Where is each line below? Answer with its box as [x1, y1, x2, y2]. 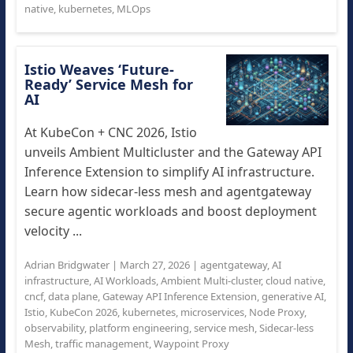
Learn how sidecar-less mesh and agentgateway [24, 183, 311, 200]
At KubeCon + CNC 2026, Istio [24, 124, 197, 141]
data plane [47, 289, 98, 303]
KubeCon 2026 [49, 305, 117, 319]
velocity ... [24, 222, 82, 240]
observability [24, 321, 84, 335]
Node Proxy [248, 305, 304, 319]
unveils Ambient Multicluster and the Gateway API [24, 143, 321, 161]
